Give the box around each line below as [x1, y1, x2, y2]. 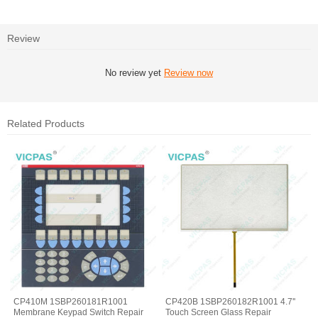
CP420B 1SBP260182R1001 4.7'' [165, 297, 296, 307]
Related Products [7, 117, 84, 129]
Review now [164, 67, 213, 78]
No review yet [105, 67, 164, 78]
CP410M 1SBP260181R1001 [13, 297, 128, 307]
